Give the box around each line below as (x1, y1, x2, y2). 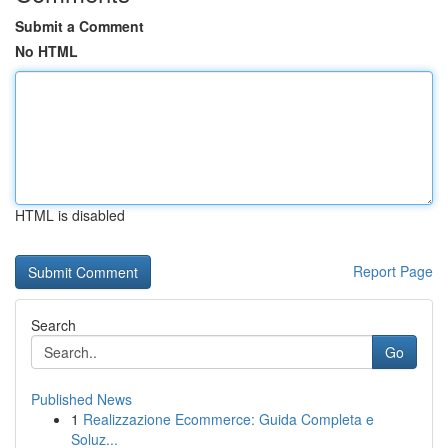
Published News (31, 389, 132, 409)
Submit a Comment (15, 16, 144, 36)
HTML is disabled (15, 205, 125, 225)
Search (31, 315, 76, 335)
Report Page (353, 261, 433, 281)
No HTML (15, 41, 78, 61)
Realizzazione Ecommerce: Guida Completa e (83, 409, 374, 429)
